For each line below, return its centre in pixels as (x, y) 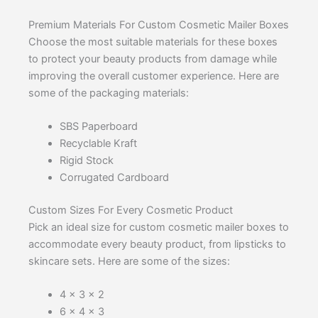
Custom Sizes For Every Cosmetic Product (131, 210)
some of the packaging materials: (109, 93)
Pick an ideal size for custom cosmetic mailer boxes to (159, 227)
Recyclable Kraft (98, 143)
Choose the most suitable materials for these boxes (153, 42)
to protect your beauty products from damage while (153, 59)
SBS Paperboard (98, 126)
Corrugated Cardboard (114, 177)
